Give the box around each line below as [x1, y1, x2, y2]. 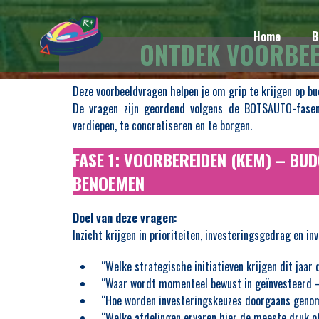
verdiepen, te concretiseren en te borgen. [73, 117, 252, 134]
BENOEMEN [73, 170, 145, 196]
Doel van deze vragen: [73, 209, 177, 226]
